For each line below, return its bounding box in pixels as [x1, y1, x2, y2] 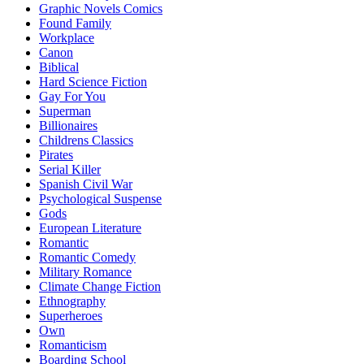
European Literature [39, 221, 141, 236]
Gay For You [39, 89, 106, 104]
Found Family [39, 16, 111, 31]
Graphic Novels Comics [39, 2, 162, 16]
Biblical [39, 60, 79, 75]
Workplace [39, 31, 94, 45]
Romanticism [39, 338, 106, 353]
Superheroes [39, 309, 102, 323]
